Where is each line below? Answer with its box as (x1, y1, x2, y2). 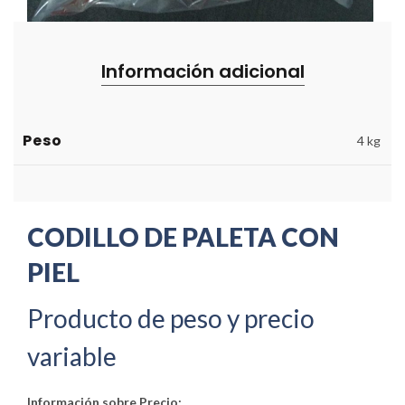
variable (27, 340, 117, 372)
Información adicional (100, 58, 305, 84)
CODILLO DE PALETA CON (27, 221, 339, 252)
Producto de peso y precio (27, 302, 315, 334)
